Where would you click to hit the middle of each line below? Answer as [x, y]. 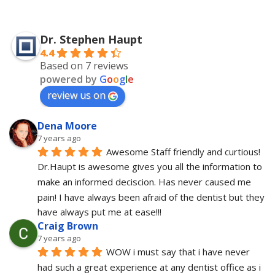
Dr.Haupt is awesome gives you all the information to [150, 167]
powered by [70, 79]
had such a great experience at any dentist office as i [149, 267]
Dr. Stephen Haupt [91, 39]
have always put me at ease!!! [99, 212]
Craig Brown [68, 226]
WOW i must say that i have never [178, 252]
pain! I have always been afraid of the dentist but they [151, 197]
